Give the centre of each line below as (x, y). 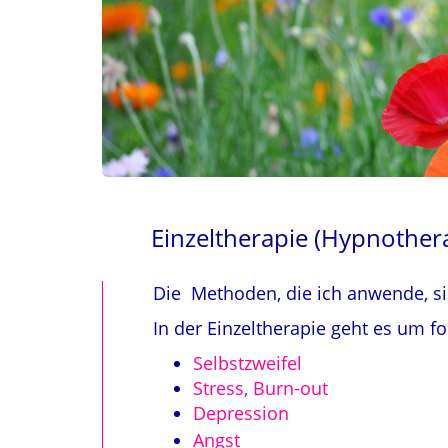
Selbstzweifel (247, 363)
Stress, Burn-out (260, 388)
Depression (241, 413)
